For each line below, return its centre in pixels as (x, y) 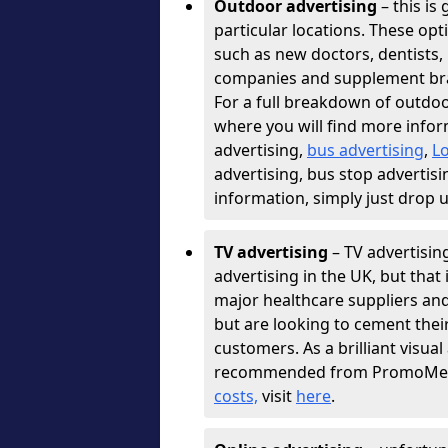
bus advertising (365, 150)
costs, (236, 396)
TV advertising (271, 252)
